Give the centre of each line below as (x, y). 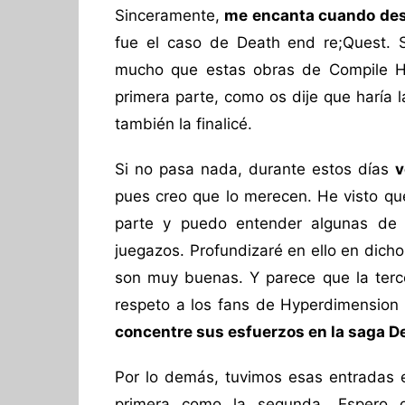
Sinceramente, (170, 15)
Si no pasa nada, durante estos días (255, 169)
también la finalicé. (184, 124)
